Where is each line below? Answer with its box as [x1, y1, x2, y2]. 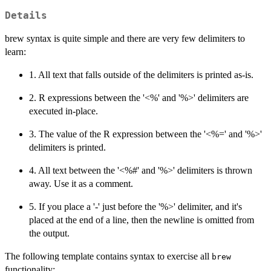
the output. [29, 227, 70, 238]
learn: [5, 46, 26, 57]
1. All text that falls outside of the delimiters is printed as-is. [29, 69, 253, 80]
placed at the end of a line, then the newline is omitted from [29, 214, 254, 225]
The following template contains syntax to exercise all [5, 250, 212, 261]
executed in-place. [29, 105, 98, 116]
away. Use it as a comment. [29, 178, 133, 189]
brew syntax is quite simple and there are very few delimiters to [5, 33, 245, 44]
